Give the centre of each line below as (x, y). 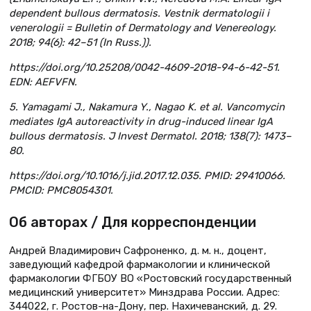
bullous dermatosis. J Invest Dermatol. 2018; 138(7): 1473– (150, 136)
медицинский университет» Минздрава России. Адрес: (144, 292)
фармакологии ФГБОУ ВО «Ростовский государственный (150, 278)
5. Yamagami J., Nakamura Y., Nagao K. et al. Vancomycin (147, 107)
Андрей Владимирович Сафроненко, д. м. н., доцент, (138, 250)
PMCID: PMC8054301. (61, 190)
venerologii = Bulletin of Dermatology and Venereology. (143, 28)
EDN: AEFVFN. (43, 82)
